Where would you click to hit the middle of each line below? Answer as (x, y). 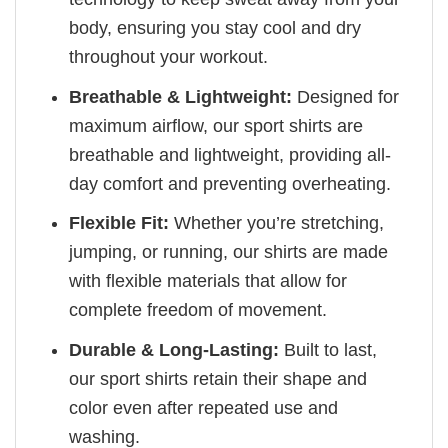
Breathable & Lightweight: (181, 96)
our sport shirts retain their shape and (218, 379)
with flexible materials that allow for (208, 281)
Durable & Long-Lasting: (174, 350)
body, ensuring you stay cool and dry (215, 27)
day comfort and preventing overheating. (230, 183)
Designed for (346, 96)
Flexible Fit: (119, 223)
